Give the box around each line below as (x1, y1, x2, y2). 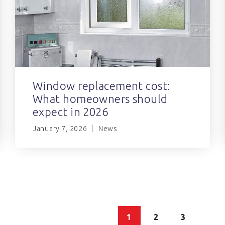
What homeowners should (33, 92, 168, 105)
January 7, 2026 (33, 125, 87, 133)
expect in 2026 (33, 105, 108, 119)
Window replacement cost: (33, 79, 170, 92)
